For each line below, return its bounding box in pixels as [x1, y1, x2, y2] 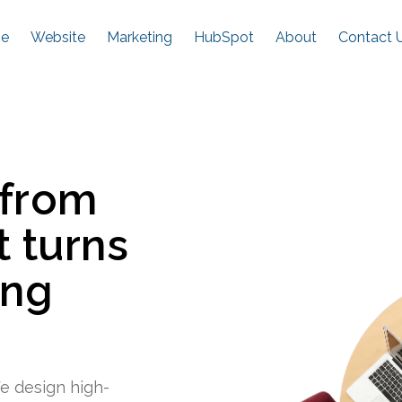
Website [31, 28, 85, 46]
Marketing [107, 28, 172, 46]
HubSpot [194, 28, 254, 46]
